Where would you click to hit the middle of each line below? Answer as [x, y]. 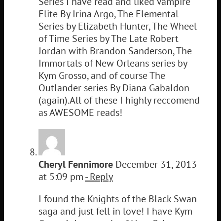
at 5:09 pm [62, 176]
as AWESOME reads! [80, 112]
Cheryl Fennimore [76, 164]
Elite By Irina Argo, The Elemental [109, 14]
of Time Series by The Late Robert [109, 38]
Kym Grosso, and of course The [102, 75]
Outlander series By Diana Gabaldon [114, 88]
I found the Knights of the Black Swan [118, 199]
